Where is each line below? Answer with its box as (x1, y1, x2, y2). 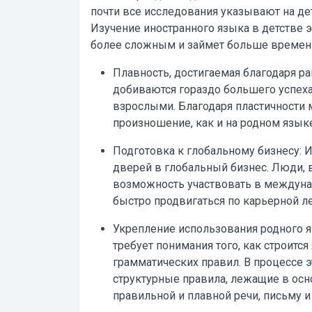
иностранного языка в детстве (143, 22, 303, 35)
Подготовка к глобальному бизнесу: (113, 144, 302, 157)
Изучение (91, 22, 143, 35)
